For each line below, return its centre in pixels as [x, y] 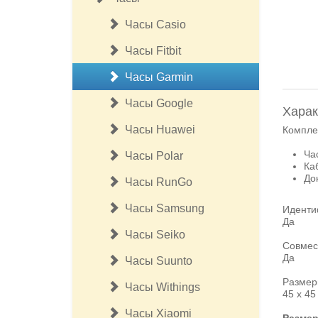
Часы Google [156, 103]
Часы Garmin [156, 77]
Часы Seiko [152, 235]
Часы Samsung [162, 208]
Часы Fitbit [150, 51]
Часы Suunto [156, 261]
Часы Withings [160, 287]
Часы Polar [151, 156]
